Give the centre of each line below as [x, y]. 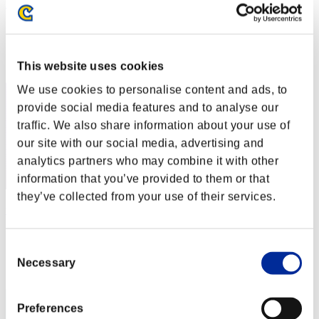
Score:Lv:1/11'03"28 [52, 234]
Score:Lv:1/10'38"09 [53, 28]
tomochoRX [33, 210]
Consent [27, 248]
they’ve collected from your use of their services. [146, 197]
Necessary [46, 263]
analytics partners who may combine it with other [148, 161]
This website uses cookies [91, 66]
